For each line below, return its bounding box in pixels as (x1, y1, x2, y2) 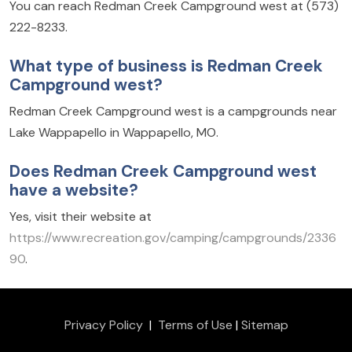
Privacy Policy (64, 316, 143, 333)
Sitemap (240, 316, 288, 333)
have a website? (9, 178, 138, 200)
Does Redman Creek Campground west (9, 159, 317, 181)
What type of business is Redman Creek (9, 54, 323, 76)
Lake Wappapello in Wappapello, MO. (9, 123, 218, 141)
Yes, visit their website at (9, 207, 152, 225)
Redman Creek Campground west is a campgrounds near (9, 102, 337, 119)
